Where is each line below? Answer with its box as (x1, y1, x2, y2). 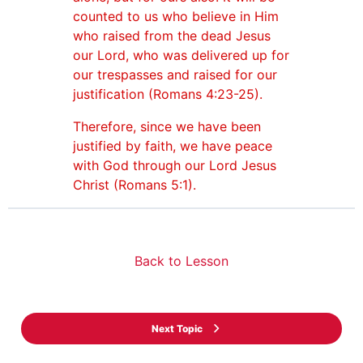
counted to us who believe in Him (73, 8, 279, 25)
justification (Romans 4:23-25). (73, 86, 263, 103)
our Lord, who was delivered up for (73, 47, 289, 64)
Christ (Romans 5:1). (73, 177, 196, 194)
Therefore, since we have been (73, 118, 261, 135)
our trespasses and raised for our (73, 66, 277, 83)
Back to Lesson (135, 253, 228, 270)
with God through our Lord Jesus (73, 157, 276, 174)
